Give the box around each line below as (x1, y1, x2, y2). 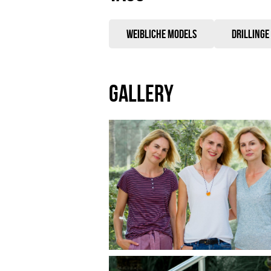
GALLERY (109, 80, 174, 106)
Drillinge (232, 27, 269, 41)
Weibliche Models (126, 27, 197, 41)
